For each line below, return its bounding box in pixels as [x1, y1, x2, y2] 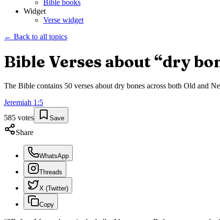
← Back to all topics [4, 32, 67, 41]
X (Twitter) [39, 185, 68, 192]
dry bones [114, 82, 145, 90]
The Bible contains [4, 82, 64, 90]
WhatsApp [39, 152, 69, 160]
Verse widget [43, 16, 83, 25]
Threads [39, 168, 62, 176]
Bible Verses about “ [4, 52, 163, 71]
